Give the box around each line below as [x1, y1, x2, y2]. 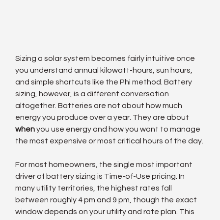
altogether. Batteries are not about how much [15, 101, 184, 110]
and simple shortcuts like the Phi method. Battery [15, 78, 194, 86]
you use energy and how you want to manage [35, 125, 202, 133]
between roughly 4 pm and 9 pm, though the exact [15, 195, 199, 204]
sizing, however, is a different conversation [15, 89, 171, 98]
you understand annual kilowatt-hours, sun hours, [15, 66, 194, 74]
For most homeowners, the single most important [15, 160, 194, 168]
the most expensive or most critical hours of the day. [15, 137, 204, 145]
